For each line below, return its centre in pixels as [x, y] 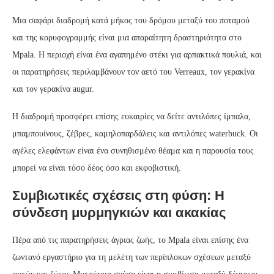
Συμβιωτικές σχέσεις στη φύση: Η [118, 195]
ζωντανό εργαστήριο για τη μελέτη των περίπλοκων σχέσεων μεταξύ [131, 257]
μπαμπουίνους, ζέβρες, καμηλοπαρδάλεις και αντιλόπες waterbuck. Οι [135, 133]
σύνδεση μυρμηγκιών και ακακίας [119, 212]
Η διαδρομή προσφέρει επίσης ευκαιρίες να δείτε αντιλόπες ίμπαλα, [131, 116]
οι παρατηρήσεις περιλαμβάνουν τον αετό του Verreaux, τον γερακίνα [133, 72]
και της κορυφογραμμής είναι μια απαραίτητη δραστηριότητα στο [127, 37]
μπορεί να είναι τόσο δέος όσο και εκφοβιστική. [97, 168]
